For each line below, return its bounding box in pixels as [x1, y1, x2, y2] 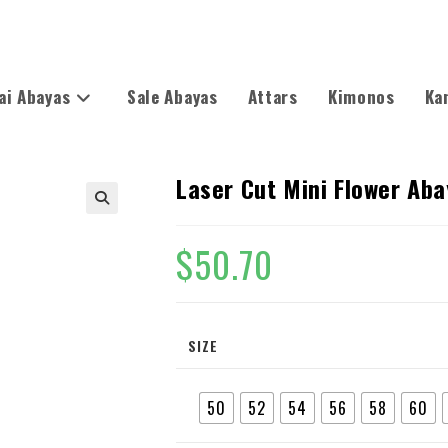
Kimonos [327, 84, 395, 109]
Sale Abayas [126, 84, 218, 109]
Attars [247, 84, 298, 109]
